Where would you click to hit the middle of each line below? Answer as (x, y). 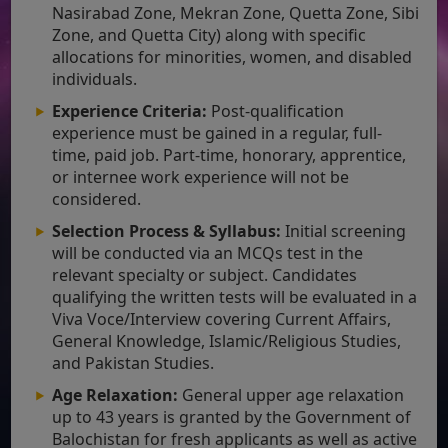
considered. (97, 198)
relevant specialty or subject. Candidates (205, 274)
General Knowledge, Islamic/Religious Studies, (227, 340)
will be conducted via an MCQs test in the (208, 252)
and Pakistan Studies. (133, 362)
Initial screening (344, 230)
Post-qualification (276, 110)
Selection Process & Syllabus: (167, 230)
